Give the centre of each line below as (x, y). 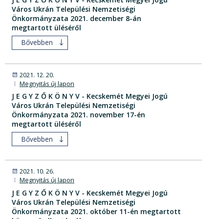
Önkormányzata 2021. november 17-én (78, 115)
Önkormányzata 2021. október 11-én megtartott (96, 211)
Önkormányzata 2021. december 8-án (77, 18)
